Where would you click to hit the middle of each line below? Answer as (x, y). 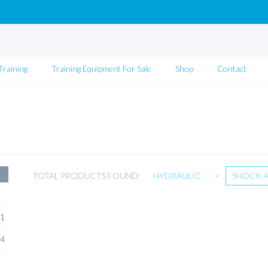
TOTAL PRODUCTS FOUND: (86, 176)
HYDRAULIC (177, 176)
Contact (232, 68)
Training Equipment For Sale (101, 68)
